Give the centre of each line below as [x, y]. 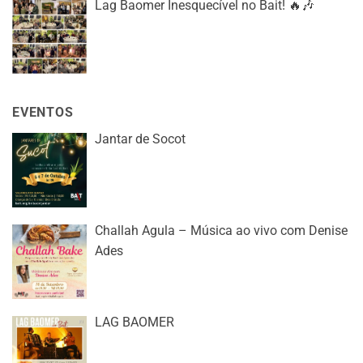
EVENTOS [43, 113]
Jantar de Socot [140, 139]
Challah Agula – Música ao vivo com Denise [221, 231]
